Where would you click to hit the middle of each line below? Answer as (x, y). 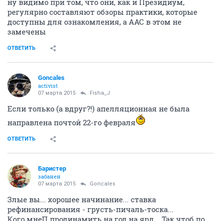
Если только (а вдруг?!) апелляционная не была (98, 109)
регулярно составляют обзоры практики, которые (102, 12)
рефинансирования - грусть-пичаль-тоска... (91, 209)
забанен (49, 176)
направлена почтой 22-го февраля (72, 122)
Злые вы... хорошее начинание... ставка (82, 199)
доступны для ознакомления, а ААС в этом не (94, 22)
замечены (27, 32)
